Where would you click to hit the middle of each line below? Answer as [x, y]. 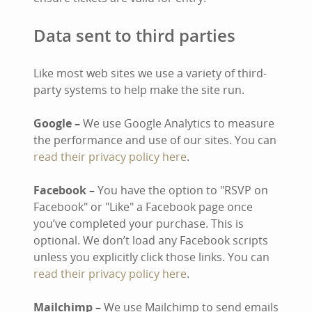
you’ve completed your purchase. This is [139, 224]
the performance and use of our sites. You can [155, 140]
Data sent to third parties [134, 35]
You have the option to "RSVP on [181, 190]
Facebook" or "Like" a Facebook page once [143, 207]
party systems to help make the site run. [139, 90]
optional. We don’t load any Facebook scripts [151, 240]
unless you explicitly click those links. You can [151, 257]
